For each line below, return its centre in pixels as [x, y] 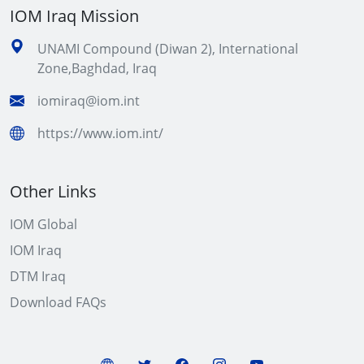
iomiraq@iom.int [89, 101]
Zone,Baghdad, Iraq [97, 69]
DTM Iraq [38, 277]
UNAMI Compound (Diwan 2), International [168, 49]
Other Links [53, 192]
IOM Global [43, 225]
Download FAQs [58, 303]
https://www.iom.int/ [100, 134]
